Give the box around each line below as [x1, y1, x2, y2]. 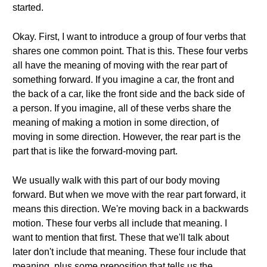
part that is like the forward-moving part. [13, 146, 178, 156]
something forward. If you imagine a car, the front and [13, 74, 234, 85]
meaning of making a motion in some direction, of [13, 117, 219, 128]
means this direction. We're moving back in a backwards [13, 204, 249, 214]
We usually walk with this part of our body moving [13, 175, 220, 185]
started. [13, 2, 44, 13]
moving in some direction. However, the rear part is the [13, 132, 241, 142]
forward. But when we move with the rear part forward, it [13, 190, 246, 200]
